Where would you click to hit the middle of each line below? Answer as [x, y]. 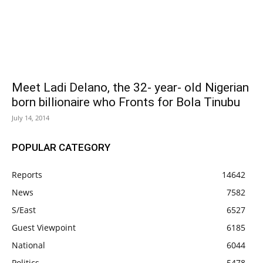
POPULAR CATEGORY [61, 148]
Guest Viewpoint [44, 228]
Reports [27, 175]
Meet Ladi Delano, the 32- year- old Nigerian [130, 88]
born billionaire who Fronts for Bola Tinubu [126, 102]
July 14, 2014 [31, 118]
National [28, 245]
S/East [24, 210]
